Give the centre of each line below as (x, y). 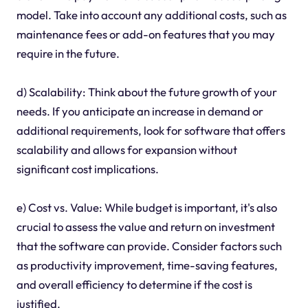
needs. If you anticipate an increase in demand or (140, 111)
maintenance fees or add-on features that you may (145, 34)
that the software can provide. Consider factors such (149, 245)
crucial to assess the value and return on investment (145, 226)
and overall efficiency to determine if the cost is (134, 284)
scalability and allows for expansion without (126, 149)
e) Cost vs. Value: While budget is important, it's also (146, 207)
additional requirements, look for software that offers (151, 130)
